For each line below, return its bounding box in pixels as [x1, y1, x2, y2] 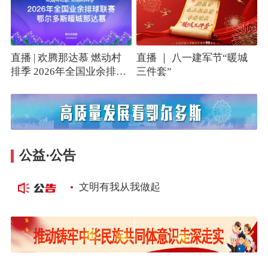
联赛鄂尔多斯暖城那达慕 [10, 80, 123, 92]
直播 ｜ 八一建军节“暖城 [136, 52, 248, 64]
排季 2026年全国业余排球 [10, 66, 126, 78]
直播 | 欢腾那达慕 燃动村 [10, 52, 121, 64]
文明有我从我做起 [78, 181, 160, 193]
